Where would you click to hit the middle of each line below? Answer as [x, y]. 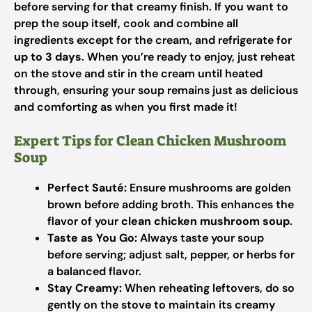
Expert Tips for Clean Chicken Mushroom [150, 141]
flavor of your [84, 221]
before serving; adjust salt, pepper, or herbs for [171, 255]
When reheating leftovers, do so [208, 288]
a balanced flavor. [94, 271]
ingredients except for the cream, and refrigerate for [153, 40]
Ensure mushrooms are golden [209, 188]
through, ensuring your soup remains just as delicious [156, 90]
